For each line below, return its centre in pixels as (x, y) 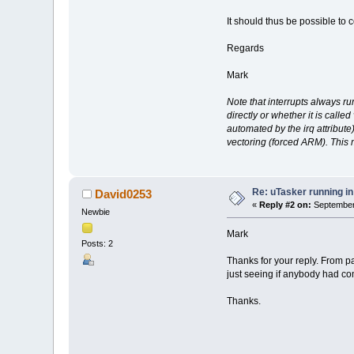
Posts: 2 (98, 244)
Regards (245, 48)
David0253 (123, 194)
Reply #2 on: (286, 205)
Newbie (96, 212)
